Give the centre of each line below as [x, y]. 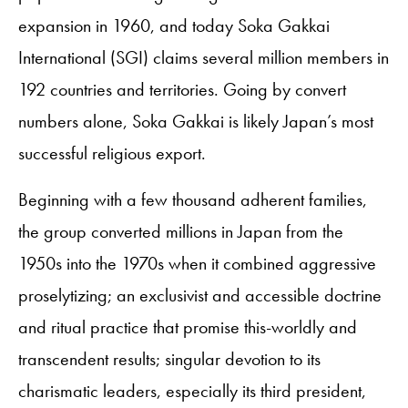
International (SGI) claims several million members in [204, 57]
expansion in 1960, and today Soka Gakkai [174, 25]
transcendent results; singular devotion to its [169, 358]
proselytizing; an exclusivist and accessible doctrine [200, 295]
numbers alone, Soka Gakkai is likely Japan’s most [196, 121]
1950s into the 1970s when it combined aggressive [197, 263]
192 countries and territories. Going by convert [182, 89]
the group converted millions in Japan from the [181, 231]
